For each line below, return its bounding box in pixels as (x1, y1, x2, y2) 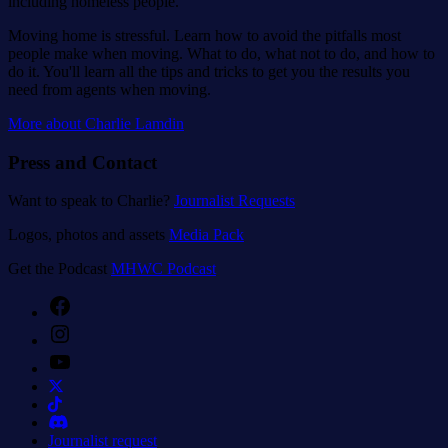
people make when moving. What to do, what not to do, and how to (8, 44, 435, 62)
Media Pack (169, 226, 244, 244)
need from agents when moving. (8, 80, 211, 98)
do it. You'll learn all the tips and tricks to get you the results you (8, 62, 410, 80)
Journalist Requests (174, 192, 295, 210)
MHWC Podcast (111, 260, 216, 278)
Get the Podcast (8, 260, 111, 278)
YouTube (71, 349, 129, 367)
